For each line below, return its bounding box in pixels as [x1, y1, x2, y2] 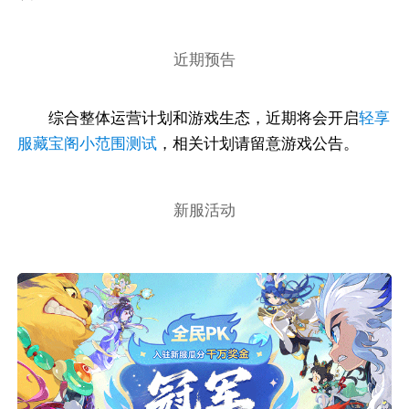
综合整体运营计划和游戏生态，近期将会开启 [47, 106, 359, 129]
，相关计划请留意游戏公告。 [157, 131, 360, 154]
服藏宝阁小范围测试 [17, 131, 158, 154]
